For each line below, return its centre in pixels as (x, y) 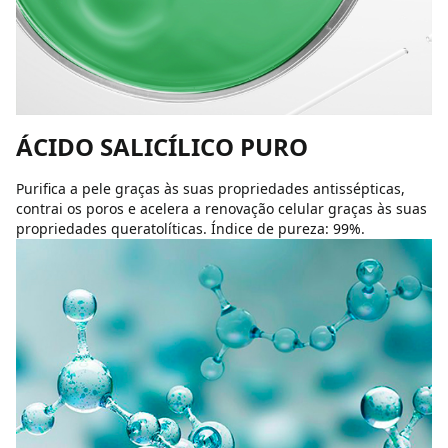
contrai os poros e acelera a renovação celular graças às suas (221, 208)
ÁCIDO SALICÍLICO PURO (162, 146)
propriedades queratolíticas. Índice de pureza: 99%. (190, 228)
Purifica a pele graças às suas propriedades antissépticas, (210, 188)
